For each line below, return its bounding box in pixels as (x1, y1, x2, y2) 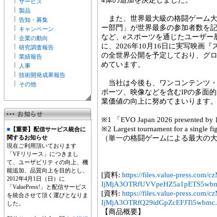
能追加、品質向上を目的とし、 (7, 167, 88, 174)
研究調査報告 (19, 44, 54, 51)
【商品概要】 (101, 208, 145, 216)
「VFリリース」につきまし (7, 151, 78, 157)
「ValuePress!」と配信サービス (7, 184, 87, 190)
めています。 (101, 61, 145, 68)
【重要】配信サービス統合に (10, 126, 86, 133)
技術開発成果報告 (19, 72, 65, 78)
